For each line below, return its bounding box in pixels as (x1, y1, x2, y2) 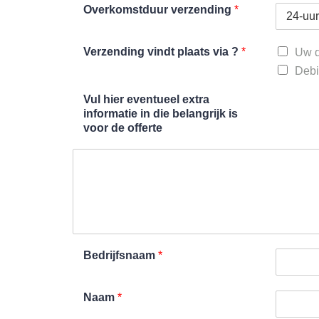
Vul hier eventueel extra (83, 93, 209, 105)
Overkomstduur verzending (83, 3, 234, 16)
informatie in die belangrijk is (83, 107, 238, 120)
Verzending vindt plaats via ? (83, 45, 241, 58)
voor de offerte (83, 121, 162, 134)
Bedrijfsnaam (83, 249, 158, 261)
